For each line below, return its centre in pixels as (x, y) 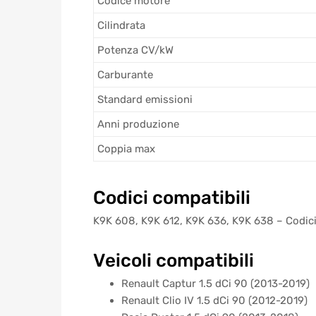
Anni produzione (138, 124)
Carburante (125, 75)
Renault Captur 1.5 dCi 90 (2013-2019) (215, 283)
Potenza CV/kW (135, 50)
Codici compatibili (172, 198)
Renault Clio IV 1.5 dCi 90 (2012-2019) (214, 300)
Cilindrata (121, 26)
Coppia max (126, 149)
